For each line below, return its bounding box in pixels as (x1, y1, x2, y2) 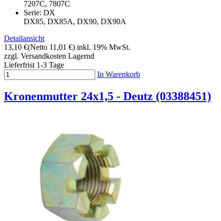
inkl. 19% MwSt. (77, 43, 130, 52)
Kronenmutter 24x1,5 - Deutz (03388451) (4, 90, 211, 103)
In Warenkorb (97, 70, 140, 79)
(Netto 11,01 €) (28, 43, 75, 52)
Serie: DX (24, 8, 79, 17)
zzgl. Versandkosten (4, 52, 66, 61)
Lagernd (68, 52, 94, 61)
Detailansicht (4, 34, 44, 43)
